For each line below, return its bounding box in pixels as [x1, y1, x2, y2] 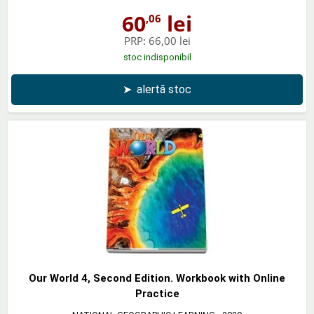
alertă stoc [137, 82, 191, 96]
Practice [135, 287, 179, 300]
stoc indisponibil [123, 51, 191, 62]
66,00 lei [148, 33, 191, 48]
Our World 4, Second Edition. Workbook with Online [29, 271, 285, 285]
